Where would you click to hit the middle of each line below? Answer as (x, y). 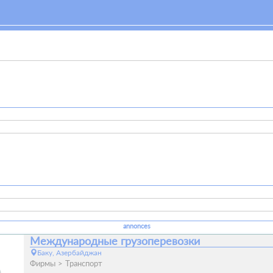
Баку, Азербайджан (69, 252)
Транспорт (84, 263)
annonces (136, 226)
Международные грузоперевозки (115, 240)
